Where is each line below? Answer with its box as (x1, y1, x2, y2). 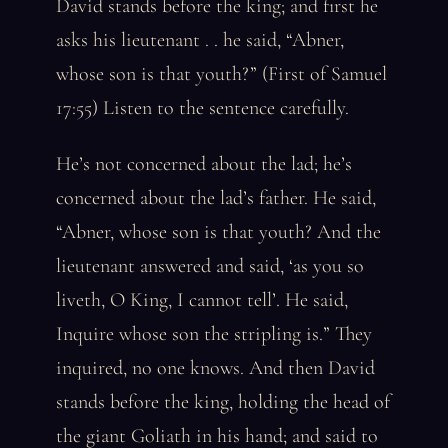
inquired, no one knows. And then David (56, 356, 375, 380)
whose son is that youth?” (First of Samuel (56, 62, 387, 86)
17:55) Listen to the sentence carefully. (56, 96, 349, 120)
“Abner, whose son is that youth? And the (56, 220, 381, 244)
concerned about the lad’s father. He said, (56, 186, 376, 210)
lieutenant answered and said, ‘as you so (56, 254, 364, 278)
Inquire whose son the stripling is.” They (56, 322, 372, 346)
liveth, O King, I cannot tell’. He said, (56, 288, 348, 312)
